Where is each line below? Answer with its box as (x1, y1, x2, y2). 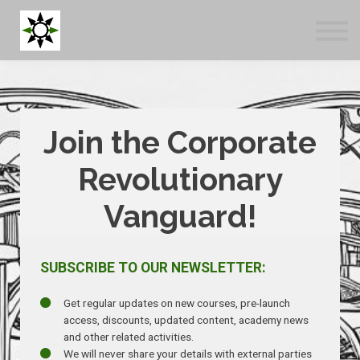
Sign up (150, 102, 210, 122)
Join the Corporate (43, 125, 317, 161)
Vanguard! (103, 198, 257, 235)
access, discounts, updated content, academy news (63, 313, 309, 327)
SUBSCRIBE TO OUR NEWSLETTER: (40, 260, 266, 276)
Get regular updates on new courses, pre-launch (63, 297, 290, 310)
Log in (155, 78, 205, 98)
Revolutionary (77, 162, 283, 198)
